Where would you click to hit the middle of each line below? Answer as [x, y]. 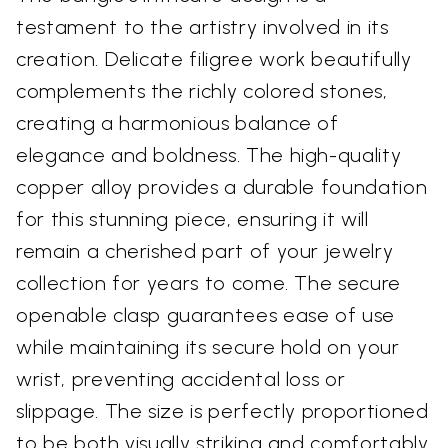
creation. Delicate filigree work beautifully [214, 59]
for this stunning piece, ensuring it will [192, 219]
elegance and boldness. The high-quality [209, 155]
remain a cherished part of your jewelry [205, 251]
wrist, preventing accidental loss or [181, 379]
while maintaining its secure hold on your [208, 347]
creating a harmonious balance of [177, 123]
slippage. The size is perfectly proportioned [222, 411]
